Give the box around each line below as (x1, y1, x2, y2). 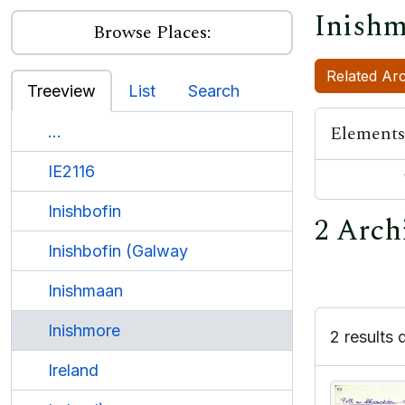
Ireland (48, 361, 99, 380)
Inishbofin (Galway (48, 241, 188, 260)
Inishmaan (48, 281, 123, 300)
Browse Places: (93, 19, 211, 46)
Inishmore (48, 321, 120, 340)
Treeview (27, 81, 96, 100)
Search (188, 81, 240, 100)
